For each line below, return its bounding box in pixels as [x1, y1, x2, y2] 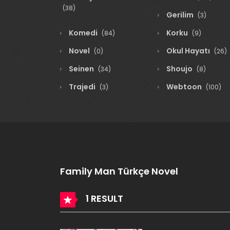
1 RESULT [84, 191, 123, 205]
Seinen [67, 64, 95, 74]
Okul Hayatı [165, 46, 212, 56]
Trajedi [67, 82, 97, 92]
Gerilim [165, 10, 195, 20]
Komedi [67, 28, 99, 38]
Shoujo [165, 64, 194, 74]
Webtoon [165, 82, 203, 92]
